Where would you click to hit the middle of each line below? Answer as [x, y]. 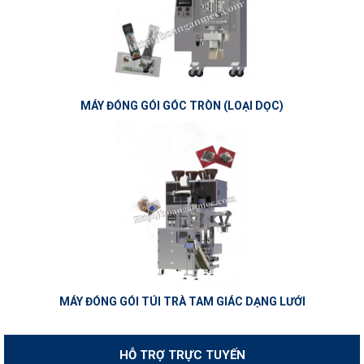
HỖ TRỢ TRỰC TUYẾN [182, 355]
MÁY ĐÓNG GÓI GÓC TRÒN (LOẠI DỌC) [182, 105]
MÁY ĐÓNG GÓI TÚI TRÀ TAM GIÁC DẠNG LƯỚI [182, 301]
